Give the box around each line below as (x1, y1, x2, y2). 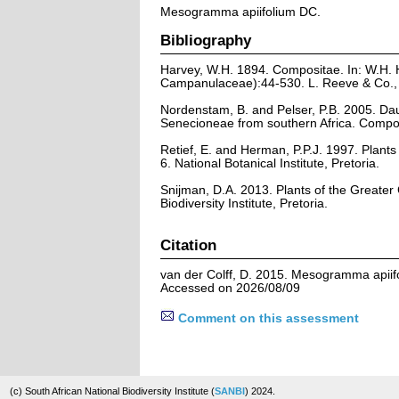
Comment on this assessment (174, 311, 359, 325)
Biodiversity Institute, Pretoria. (159, 196, 328, 210)
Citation (159, 236, 216, 253)
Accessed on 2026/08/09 (159, 281, 300, 295)
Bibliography (159, 31, 251, 48)
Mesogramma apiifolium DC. (159, 4, 321, 19)
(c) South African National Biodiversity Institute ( (10, 386, 215, 396)
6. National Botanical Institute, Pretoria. (159, 156, 379, 170)
